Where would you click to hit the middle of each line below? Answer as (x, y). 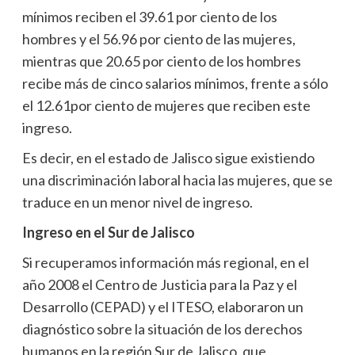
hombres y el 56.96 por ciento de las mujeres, (158, 38)
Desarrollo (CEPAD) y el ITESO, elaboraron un (162, 306)
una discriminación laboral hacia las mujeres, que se (177, 179)
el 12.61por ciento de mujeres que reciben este (166, 105)
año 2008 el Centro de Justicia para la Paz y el (159, 284)
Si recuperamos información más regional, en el (165, 262)
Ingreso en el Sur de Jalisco (108, 232)
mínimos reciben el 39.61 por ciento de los (149, 16)
